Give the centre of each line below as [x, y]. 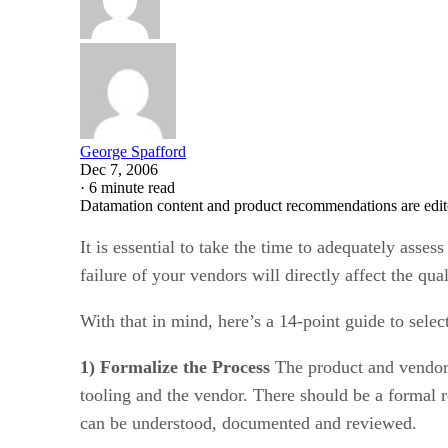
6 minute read [132, 187]
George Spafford [133, 151]
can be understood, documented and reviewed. [248, 422]
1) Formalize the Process [175, 366]
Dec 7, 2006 [119, 169]
